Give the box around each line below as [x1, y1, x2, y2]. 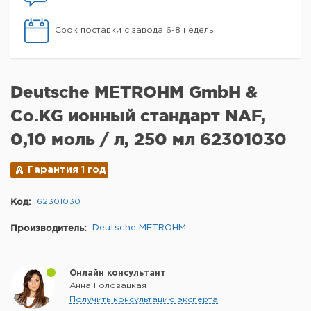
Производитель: [10, 223, 87, 233]
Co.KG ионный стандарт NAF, [10, 106, 266, 125]
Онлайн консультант [69, 269, 166, 277]
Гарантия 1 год [28, 166, 106, 174]
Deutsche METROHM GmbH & [10, 83, 258, 101]
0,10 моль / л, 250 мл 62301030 [10, 130, 287, 149]
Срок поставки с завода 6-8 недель [55, 26, 213, 34]
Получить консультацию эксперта [69, 296, 218, 303]
